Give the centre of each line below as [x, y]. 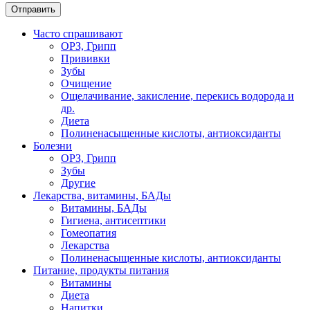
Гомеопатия [89, 232]
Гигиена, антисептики [113, 220]
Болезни [53, 145]
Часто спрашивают [78, 33]
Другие [78, 183]
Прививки [85, 58]
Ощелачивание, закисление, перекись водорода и [177, 95]
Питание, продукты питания [101, 270]
